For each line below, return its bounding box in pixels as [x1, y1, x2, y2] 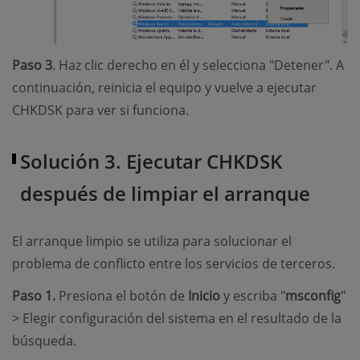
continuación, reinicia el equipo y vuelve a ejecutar [12, 79, 317, 97]
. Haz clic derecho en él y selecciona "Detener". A [52, 56, 344, 75]
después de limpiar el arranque [20, 180, 310, 207]
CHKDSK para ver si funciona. [12, 101, 189, 120]
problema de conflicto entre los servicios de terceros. [12, 255, 335, 273]
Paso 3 [12, 56, 52, 75]
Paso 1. [12, 287, 55, 305]
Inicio [188, 287, 220, 305]
